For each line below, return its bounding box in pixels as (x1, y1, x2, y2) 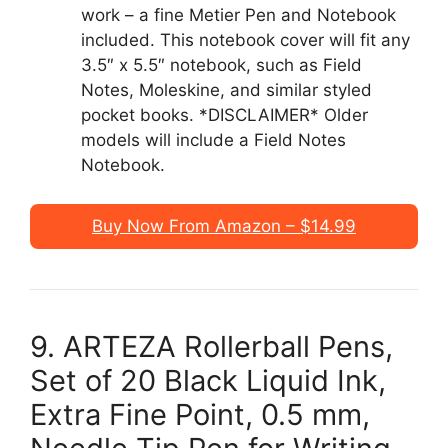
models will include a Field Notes (81, 130, 346, 150)
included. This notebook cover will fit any (81, 30, 410, 50)
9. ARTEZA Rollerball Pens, (30, 328, 393, 364)
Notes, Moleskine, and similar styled (81, 80, 372, 100)
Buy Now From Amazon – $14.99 (92, 215, 356, 236)
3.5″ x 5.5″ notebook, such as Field (81, 55, 362, 75)
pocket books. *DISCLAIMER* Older (81, 105, 368, 125)
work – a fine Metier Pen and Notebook (81, 5, 396, 25)
